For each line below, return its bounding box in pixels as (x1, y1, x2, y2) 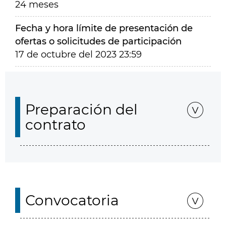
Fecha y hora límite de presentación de (15, 23, 193, 34)
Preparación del (25, 101, 138, 118)
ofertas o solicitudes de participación (15, 36, 182, 47)
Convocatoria (25, 192, 119, 209)
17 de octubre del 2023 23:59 (15, 49, 142, 60)
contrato (25, 116, 86, 133)
